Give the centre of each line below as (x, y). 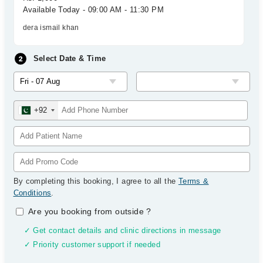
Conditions (32, 193)
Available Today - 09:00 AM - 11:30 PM (93, 10)
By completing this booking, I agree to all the (96, 181)
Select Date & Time (70, 58)
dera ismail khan (51, 28)
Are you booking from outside (87, 211)
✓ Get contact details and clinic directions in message (122, 231)
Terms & (193, 181)
